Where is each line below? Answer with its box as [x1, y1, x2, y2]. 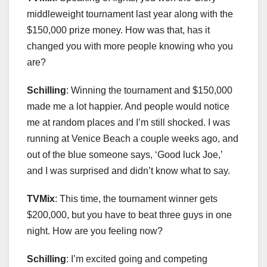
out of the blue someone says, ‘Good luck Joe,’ [27, 150, 222, 160]
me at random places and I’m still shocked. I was [27, 117, 230, 128]
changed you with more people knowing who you [27, 41, 233, 52]
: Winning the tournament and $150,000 [66, 85, 232, 96]
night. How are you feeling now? [27, 226, 163, 237]
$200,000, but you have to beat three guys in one [27, 210, 232, 221]
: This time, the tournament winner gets [55, 194, 218, 204]
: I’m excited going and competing [66, 254, 207, 265]
